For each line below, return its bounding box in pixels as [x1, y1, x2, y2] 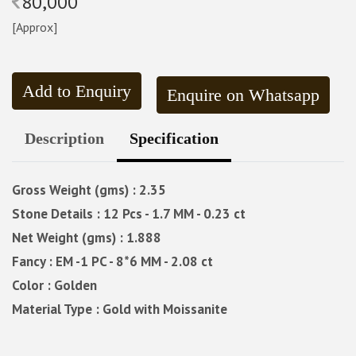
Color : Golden [12, 276, 97, 294]
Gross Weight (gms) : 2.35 [12, 180, 166, 199]
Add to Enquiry [22, 80, 131, 101]
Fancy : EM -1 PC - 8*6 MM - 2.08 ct [12, 252, 213, 270]
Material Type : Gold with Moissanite [12, 300, 227, 318]
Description [25, 129, 104, 147]
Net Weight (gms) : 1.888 [12, 228, 161, 246]
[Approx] [12, 18, 57, 35]
